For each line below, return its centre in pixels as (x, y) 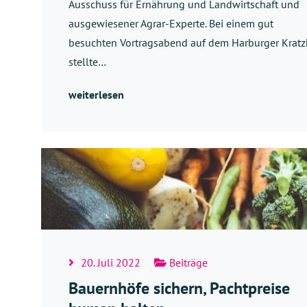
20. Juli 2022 (111, 263)
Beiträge (187, 263)
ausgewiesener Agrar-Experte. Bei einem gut (171, 23)
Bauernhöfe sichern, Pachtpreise (179, 288)
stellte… (87, 61)
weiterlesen (96, 94)
